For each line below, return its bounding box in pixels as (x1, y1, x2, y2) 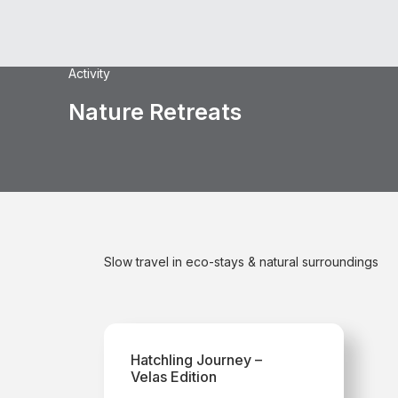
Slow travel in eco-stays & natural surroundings (104, 254, 378, 269)
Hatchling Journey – (131, 351, 262, 369)
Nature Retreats (68, 99, 242, 125)
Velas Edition (131, 368, 217, 386)
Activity (68, 66, 110, 81)
